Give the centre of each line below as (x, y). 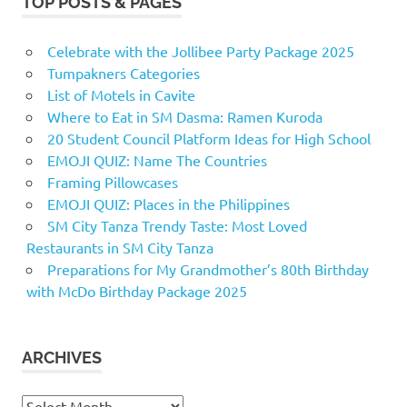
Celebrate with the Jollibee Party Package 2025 (200, 51)
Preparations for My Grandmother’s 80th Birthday (208, 269)
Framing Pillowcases (112, 182)
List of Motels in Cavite (121, 95)
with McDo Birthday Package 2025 (136, 291)
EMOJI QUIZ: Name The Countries (157, 160)
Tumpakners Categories (123, 73)
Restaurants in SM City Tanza (119, 248)
